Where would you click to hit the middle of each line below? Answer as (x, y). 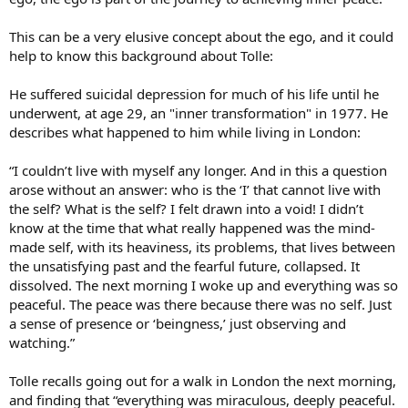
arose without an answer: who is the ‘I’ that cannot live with (195, 190)
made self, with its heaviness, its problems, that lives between (202, 247)
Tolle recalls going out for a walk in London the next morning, (203, 381)
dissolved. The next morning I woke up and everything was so (204, 286)
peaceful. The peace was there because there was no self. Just (200, 305)
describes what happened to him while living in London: (185, 133)
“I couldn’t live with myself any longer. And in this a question (198, 171)
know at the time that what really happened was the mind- (192, 228)
